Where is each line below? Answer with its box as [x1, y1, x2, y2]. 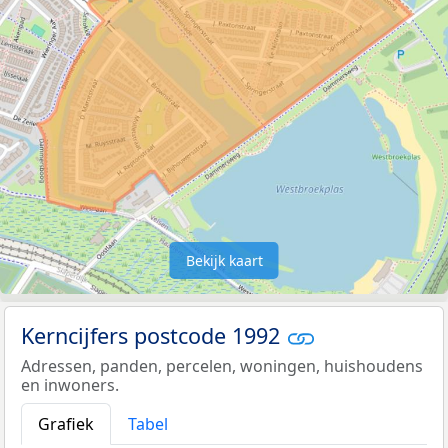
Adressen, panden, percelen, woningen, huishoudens [21, 355, 423, 378]
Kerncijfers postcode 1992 [21, 320, 286, 350]
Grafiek [38, 413, 94, 436]
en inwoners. [21, 374, 119, 397]
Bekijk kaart [185, 250, 263, 270]
